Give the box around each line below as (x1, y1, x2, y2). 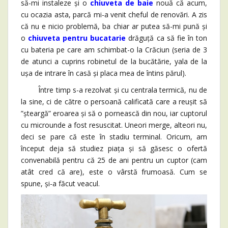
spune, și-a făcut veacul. (21, 179, 100, 189)
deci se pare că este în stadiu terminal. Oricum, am (21, 132, 207, 142)
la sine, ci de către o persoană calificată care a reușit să (21, 97, 207, 107)
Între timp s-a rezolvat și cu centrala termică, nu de (21, 85, 207, 95)
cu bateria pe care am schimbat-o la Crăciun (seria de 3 (21, 45, 207, 55)
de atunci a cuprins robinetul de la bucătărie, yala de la (21, 56, 207, 67)
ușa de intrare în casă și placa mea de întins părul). (21, 68, 186, 78)
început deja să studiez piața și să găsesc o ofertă (21, 144, 207, 154)
